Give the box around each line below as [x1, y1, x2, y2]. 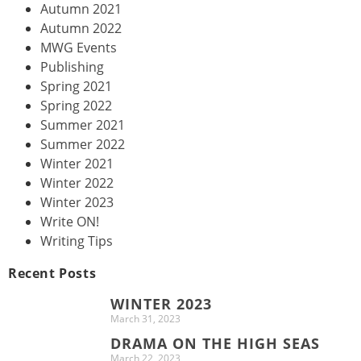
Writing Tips [40, 231, 113, 250]
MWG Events [40, 38, 117, 56]
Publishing [40, 57, 104, 76]
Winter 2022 [40, 173, 114, 192]
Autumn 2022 [40, 19, 122, 37]
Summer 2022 [40, 135, 125, 153]
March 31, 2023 [110, 311, 180, 326]
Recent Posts [8, 263, 97, 282]
